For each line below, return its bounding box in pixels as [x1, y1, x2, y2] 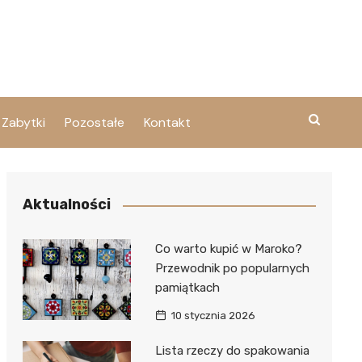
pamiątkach [154, 280, 220, 295]
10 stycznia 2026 [170, 309, 255, 322]
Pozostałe [65, 114, 124, 131]
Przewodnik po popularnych [154, 261, 309, 276]
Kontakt [144, 114, 191, 131]
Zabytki [2, 114, 45, 131]
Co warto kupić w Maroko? [154, 242, 302, 256]
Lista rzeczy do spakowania [154, 343, 309, 358]
